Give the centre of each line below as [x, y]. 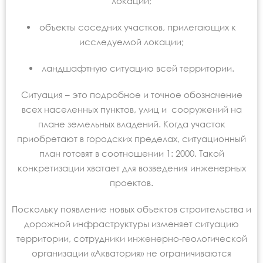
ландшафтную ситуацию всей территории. [138, 68]
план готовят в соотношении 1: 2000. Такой [131, 154]
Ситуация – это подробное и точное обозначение [131, 95]
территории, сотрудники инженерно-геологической [131, 239]
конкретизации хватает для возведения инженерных [131, 168]
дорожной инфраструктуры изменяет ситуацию [131, 224]
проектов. [131, 183]
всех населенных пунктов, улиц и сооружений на [131, 109]
